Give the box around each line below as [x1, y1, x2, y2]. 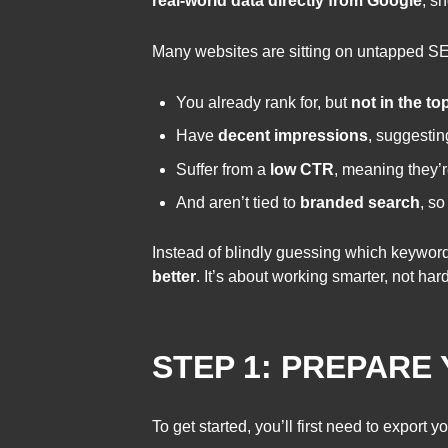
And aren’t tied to [176, 194, 300, 212]
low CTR [270, 160, 334, 178]
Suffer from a [176, 160, 270, 178]
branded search [300, 194, 420, 212]
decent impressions [218, 127, 368, 145]
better [152, 267, 196, 285]
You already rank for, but [176, 93, 351, 111]
